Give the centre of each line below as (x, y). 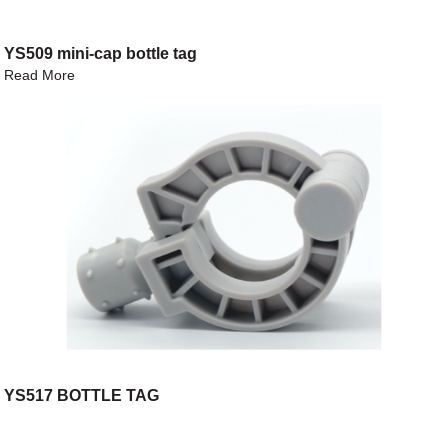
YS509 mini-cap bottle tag (101, 54)
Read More (40, 75)
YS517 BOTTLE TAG (82, 396)
